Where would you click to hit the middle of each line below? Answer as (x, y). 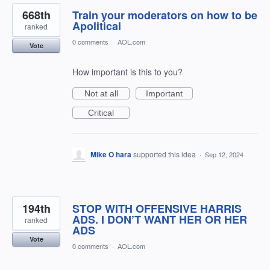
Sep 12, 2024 (224, 154)
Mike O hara (111, 154)
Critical (101, 113)
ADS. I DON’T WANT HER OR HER (160, 219)
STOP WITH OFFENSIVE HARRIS (157, 209)
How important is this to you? (127, 72)
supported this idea (165, 154)
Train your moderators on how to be (165, 15)
